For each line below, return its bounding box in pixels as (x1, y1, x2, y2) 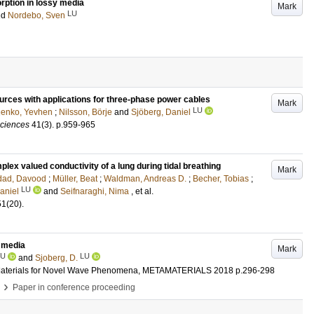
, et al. (131, 186, 153, 196)
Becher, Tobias (193, 174, 249, 184)
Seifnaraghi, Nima (60, 186, 129, 196)
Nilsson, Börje (59, 107, 112, 117)
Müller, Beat (53, 174, 97, 184)
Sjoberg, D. (35, 253, 78, 263)
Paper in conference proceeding (13, 282, 135, 292)
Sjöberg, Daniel (131, 107, 191, 117)
